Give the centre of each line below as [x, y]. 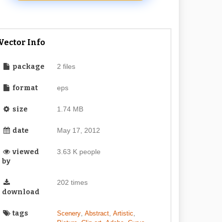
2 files [66, 66]
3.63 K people [79, 152]
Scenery [69, 213]
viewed [25, 152]
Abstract [97, 213]
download [21, 192]
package [28, 67]
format [25, 88]
